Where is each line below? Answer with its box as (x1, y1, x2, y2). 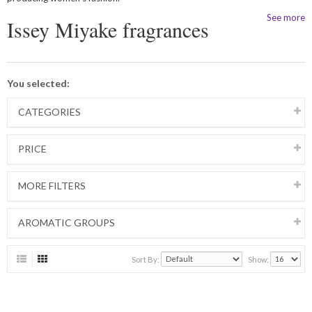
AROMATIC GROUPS (18, 216, 115, 228)
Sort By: (132, 254, 161, 264)
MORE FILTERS (18, 179, 86, 192)
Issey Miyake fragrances (7, 15, 209, 43)
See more (267, 11, 305, 23)
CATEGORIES (18, 105, 81, 118)
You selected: (7, 77, 70, 89)
